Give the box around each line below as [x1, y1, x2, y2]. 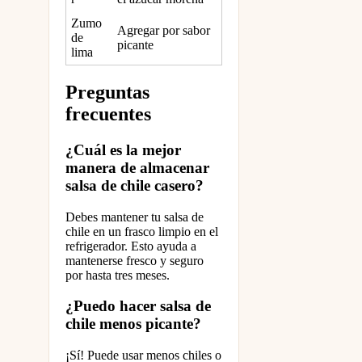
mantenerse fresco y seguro [65, 253, 204, 267]
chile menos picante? [65, 315, 201, 333]
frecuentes [65, 103, 151, 124]
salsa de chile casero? [65, 176, 204, 194]
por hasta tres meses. [65, 267, 170, 282]
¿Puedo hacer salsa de [65, 297, 211, 315]
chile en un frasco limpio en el [65, 224, 218, 238]
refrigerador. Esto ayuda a [65, 238, 196, 253]
